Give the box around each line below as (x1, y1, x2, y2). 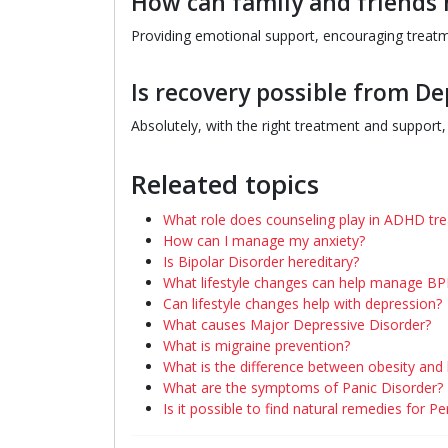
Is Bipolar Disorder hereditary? (163, 252, 359, 271)
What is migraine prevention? (163, 336, 350, 355)
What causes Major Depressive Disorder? (163, 315, 431, 334)
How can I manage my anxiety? (163, 231, 365, 250)
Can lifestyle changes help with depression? (163, 294, 442, 313)
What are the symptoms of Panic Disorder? (163, 378, 443, 397)
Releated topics (131, 167, 319, 202)
